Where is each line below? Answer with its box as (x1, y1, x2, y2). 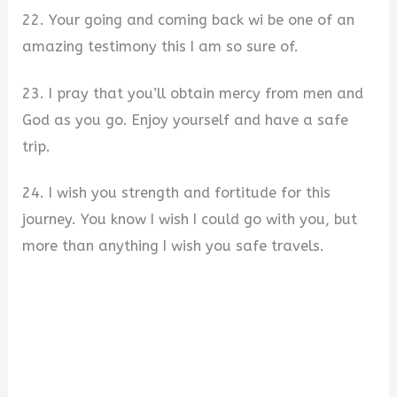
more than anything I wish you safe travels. (22, 237, 325, 255)
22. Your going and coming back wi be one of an (22, 12, 355, 29)
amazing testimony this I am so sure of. (22, 38, 300, 56)
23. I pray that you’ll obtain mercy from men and (22, 84, 364, 102)
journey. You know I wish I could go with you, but (22, 211, 358, 229)
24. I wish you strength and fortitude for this (22, 184, 331, 202)
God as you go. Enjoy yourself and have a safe (22, 111, 349, 128)
